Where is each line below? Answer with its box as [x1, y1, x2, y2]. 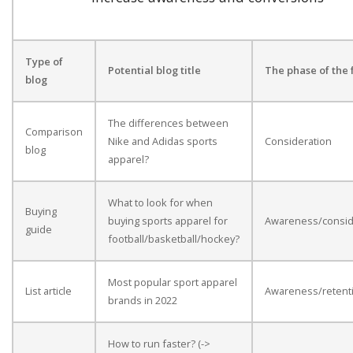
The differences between [108, 116, 229, 131]
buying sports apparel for [108, 214, 228, 229]
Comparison [25, 124, 83, 139]
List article [25, 284, 72, 299]
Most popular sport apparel [108, 275, 237, 290]
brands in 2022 [108, 293, 177, 308]
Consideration [265, 134, 334, 149]
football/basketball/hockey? [108, 232, 240, 247]
